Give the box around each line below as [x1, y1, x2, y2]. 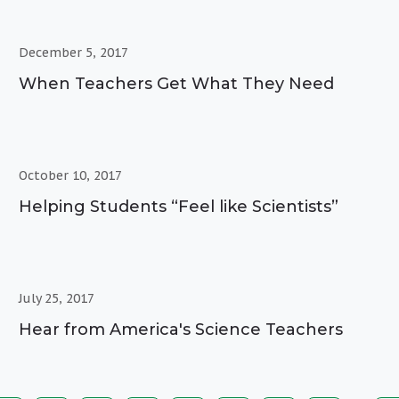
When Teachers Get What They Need [19, 73, 335, 94]
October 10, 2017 [19, 167, 123, 183]
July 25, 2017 [19, 289, 95, 306]
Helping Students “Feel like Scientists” [19, 196, 339, 216]
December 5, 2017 [19, 44, 129, 61]
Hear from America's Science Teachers [19, 319, 344, 339]
